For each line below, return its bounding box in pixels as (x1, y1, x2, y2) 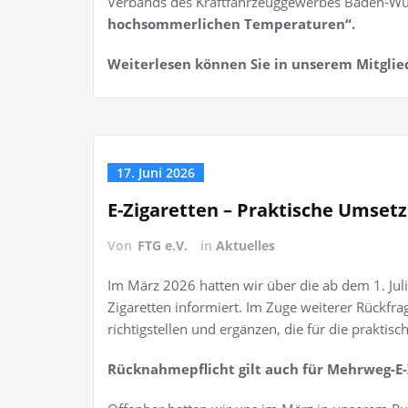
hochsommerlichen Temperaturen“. (107, 15, 355, 33)
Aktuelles (216, 237, 275, 254)
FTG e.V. (138, 237, 188, 254)
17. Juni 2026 (117, 164, 195, 181)
